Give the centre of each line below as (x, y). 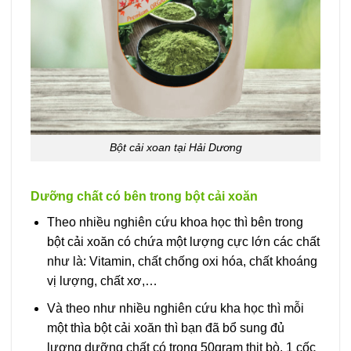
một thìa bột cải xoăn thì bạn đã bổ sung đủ (165, 327)
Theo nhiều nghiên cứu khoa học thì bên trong (175, 223)
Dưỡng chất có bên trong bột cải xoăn (144, 197)
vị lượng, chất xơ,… (102, 281)
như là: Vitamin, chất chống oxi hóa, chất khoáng (182, 262)
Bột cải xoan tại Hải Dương (175, 148)
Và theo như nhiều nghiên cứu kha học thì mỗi (175, 308)
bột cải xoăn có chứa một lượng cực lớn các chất (183, 242)
